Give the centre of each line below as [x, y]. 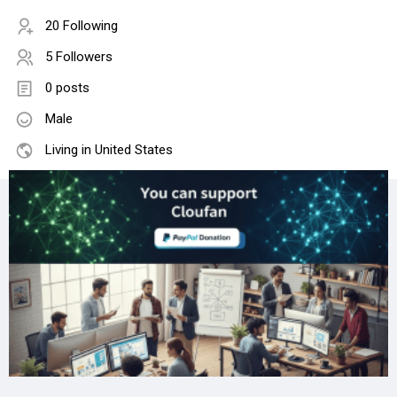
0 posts [67, 88]
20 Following [82, 26]
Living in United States [109, 150]
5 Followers [79, 57]
